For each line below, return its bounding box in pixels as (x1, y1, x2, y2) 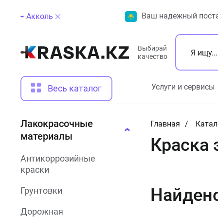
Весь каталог (48, 83, 102, 93)
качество (138, 52, 167, 60)
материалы (20, 130, 73, 142)
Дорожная (20, 206, 63, 217)
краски (20, 164, 49, 175)
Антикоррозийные (20, 153, 95, 163)
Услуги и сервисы (151, 82, 215, 91)
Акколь (26, 12, 53, 21)
